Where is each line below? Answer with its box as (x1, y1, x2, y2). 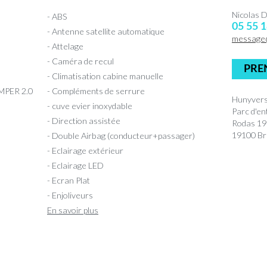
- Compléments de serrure (47, 85, 145, 96)
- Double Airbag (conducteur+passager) (47, 130, 195, 141)
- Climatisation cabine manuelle (47, 70, 163, 81)
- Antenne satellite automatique (47, 26, 164, 36)
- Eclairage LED (47, 160, 104, 170)
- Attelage (47, 41, 83, 51)
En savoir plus (47, 204, 98, 215)
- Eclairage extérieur (47, 145, 123, 156)
